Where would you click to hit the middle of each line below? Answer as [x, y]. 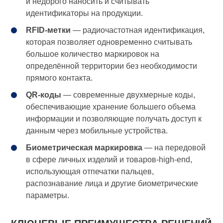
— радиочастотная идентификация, [138, 30]
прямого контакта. [59, 78]
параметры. [48, 196]
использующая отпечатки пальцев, [90, 172]
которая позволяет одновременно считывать [109, 42]
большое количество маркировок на [93, 54]
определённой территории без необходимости [112, 66]
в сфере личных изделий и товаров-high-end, [109, 160]
